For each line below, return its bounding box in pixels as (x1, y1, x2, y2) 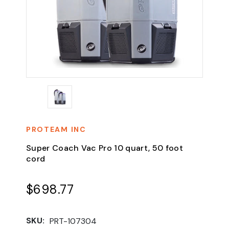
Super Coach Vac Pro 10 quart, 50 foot (26, 142, 183, 153)
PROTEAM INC (26, 124, 86, 134)
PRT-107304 (50, 215, 97, 226)
